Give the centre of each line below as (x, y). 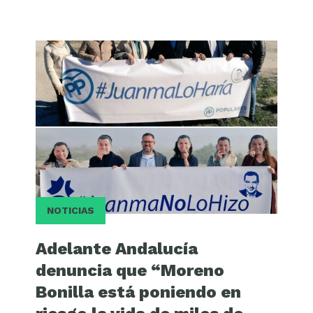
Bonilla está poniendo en (139, 292)
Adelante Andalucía (117, 249)
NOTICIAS (71, 211)
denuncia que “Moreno (130, 271)
